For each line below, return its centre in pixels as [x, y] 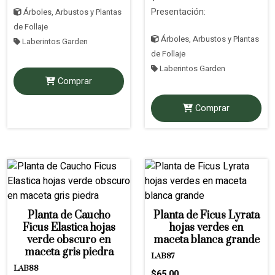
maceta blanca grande [206, 240]
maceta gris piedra [69, 252]
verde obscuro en [69, 240]
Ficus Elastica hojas [69, 227]
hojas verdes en [206, 227]
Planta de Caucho [69, 215]
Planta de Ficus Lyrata [206, 215]
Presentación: [178, 12]
